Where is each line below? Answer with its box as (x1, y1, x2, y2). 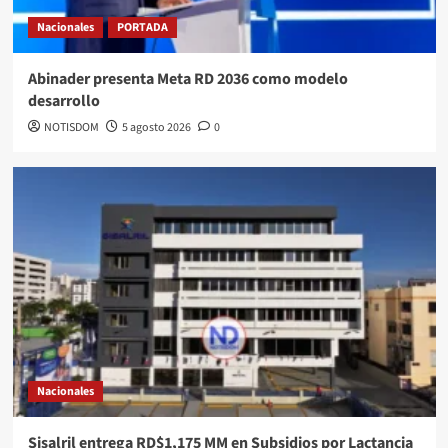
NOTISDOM (43, 118, 99, 136)
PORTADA (116, 18, 168, 36)
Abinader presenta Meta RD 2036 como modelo (27, 67, 348, 90)
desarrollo (27, 89, 100, 112)
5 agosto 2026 (121, 118, 191, 136)
